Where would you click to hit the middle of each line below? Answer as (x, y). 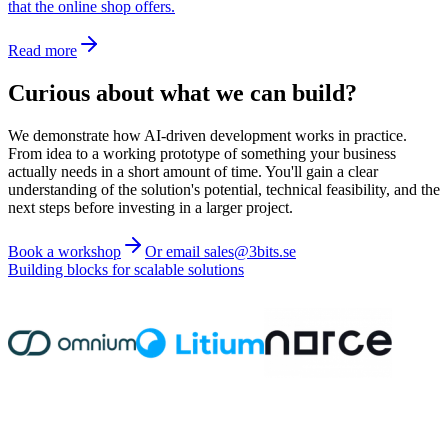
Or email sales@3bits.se (220, 251)
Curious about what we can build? (182, 92)
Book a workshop (64, 251)
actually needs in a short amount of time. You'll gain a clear (193, 171)
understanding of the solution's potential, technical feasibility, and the (224, 189)
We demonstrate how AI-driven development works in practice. (207, 135)
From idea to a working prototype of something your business (202, 153)
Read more (42, 50)
